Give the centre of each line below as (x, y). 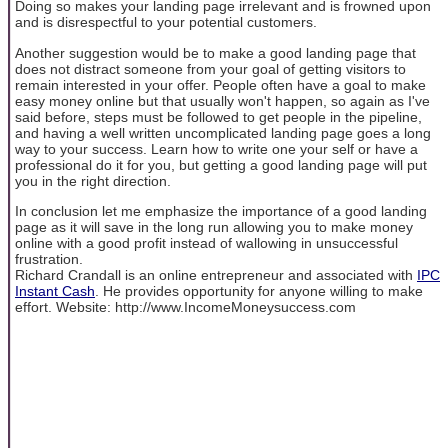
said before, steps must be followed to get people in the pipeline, (218, 116)
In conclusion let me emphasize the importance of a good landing (221, 210)
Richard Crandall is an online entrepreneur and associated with (216, 274)
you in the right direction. (93, 180)
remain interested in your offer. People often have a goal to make (220, 84)
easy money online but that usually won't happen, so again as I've (222, 100)
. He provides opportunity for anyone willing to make (259, 290)
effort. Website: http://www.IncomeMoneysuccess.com (185, 306)
